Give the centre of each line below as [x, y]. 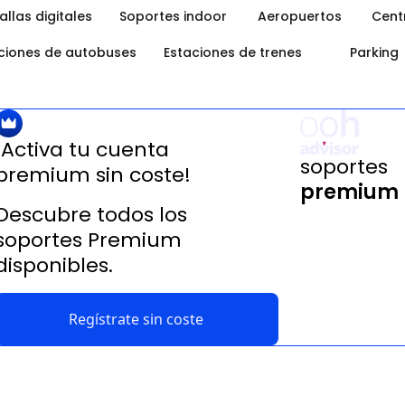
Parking [374, 52]
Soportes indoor [173, 16]
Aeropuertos [299, 16]
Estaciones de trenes [233, 52]
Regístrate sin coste [137, 319]
